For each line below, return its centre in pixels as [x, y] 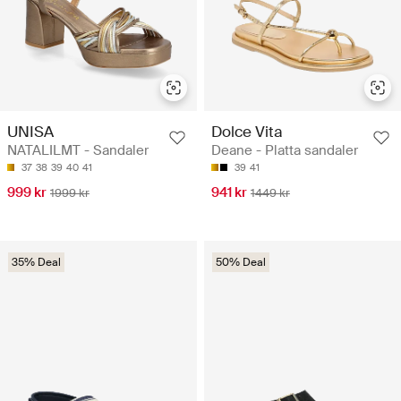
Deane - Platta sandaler [285, 151]
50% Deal [241, 263]
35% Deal [36, 263]
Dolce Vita [247, 132]
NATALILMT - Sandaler [78, 151]
